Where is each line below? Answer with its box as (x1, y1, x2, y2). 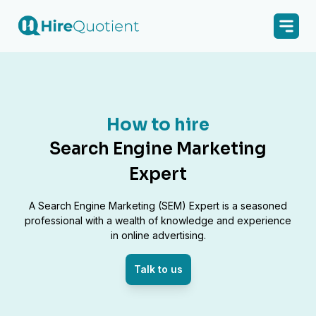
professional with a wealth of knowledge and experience (25, 214, 291, 226)
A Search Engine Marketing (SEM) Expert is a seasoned (29, 199, 287, 212)
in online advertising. (110, 229, 206, 241)
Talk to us (133, 262, 183, 275)
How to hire (106, 114, 210, 135)
